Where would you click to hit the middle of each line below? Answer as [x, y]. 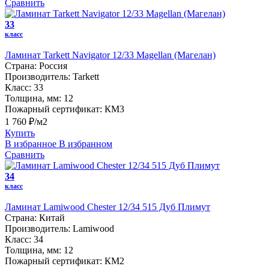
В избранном [86, 144]
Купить [20, 133]
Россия [53, 65]
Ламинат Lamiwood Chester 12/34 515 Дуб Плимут [107, 207]
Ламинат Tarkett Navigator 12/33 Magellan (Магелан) [110, 55]
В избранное [31, 144]
